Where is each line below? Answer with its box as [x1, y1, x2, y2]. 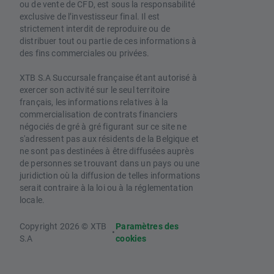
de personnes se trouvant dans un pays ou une [20, 157, 200, 169]
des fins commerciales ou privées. [20, 47, 149, 59]
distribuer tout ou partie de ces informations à [20, 35, 197, 47]
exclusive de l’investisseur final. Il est [20, 10, 160, 23]
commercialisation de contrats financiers [20, 108, 177, 120]
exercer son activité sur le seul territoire [20, 84, 170, 96]
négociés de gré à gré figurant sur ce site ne [20, 120, 187, 133]
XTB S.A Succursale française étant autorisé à [20, 72, 197, 84]
